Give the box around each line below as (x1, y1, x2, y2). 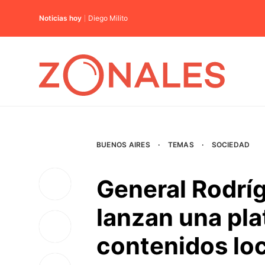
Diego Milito (88, 14, 128, 22)
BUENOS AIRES (96, 140, 150, 149)
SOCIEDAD (211, 140, 250, 149)
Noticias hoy (39, 14, 82, 22)
